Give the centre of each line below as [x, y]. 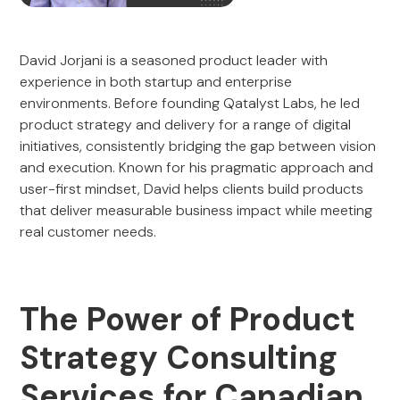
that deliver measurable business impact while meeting [196, 210]
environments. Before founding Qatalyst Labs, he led [190, 103]
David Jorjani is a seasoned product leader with [174, 60]
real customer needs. [88, 232]
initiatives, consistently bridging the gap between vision [198, 146]
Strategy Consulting [179, 358]
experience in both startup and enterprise [156, 82]
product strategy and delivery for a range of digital [186, 125]
